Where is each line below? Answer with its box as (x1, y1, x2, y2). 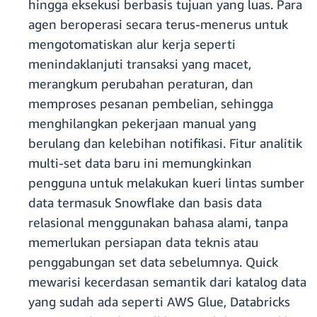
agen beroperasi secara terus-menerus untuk (28, 16, 288, 33)
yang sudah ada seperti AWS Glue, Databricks (28, 294, 290, 310)
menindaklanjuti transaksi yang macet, (28, 56, 251, 72)
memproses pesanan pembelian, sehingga (28, 96, 273, 112)
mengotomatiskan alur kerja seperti (28, 36, 236, 52)
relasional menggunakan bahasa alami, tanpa (28, 214, 288, 231)
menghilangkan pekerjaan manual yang (28, 115, 256, 132)
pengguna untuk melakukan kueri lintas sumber (28, 175, 304, 191)
